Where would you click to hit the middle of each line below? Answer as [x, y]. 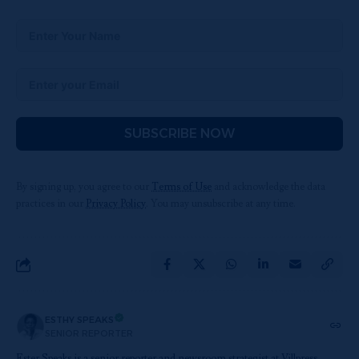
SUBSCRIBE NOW [179, 134]
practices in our [51, 204]
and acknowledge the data [268, 187]
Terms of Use [182, 187]
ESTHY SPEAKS [79, 320]
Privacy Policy [116, 204]
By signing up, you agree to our [84, 187]
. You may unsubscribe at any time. [221, 204]
